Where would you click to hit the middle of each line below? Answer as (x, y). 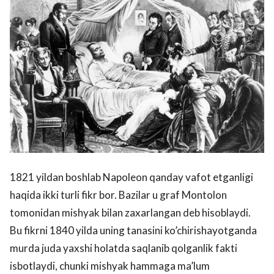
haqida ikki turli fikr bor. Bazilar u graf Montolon (118, 195)
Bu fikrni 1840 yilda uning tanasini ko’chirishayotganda (133, 231)
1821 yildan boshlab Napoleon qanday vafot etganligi (131, 177)
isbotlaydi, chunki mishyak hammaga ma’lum (110, 266)
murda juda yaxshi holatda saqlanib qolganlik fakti (124, 248)
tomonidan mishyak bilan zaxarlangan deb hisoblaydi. (130, 213)
